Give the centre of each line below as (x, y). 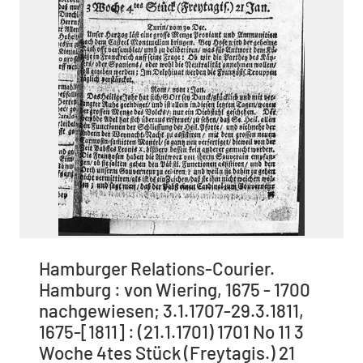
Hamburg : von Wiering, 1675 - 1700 (175, 289)
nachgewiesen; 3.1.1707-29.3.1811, (171, 310)
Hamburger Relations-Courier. (157, 268)
